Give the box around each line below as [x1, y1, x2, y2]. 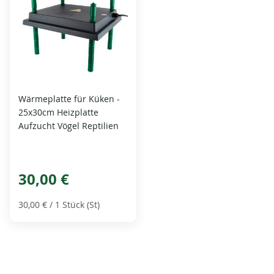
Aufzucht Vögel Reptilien [18, 119, 119, 131]
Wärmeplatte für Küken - [18, 92, 120, 105]
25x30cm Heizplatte [18, 106, 99, 118]
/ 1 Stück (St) [47, 198, 100, 210]
